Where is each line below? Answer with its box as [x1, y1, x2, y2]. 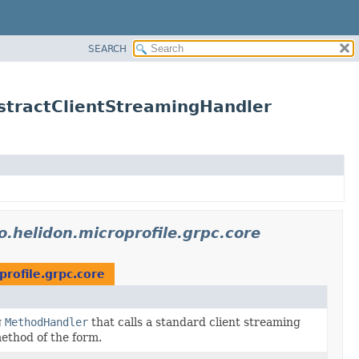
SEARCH [88, 42, 127, 54]
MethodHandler [5, 315, 89, 329]
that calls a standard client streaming [88, 315, 301, 329]
